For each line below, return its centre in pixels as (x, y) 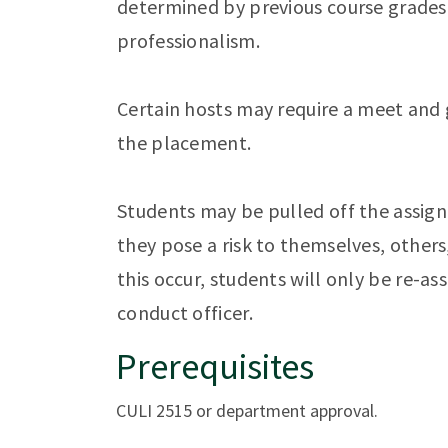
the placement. (184, 142)
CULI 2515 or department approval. (246, 410)
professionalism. (188, 40)
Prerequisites (214, 366)
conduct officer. (185, 312)
